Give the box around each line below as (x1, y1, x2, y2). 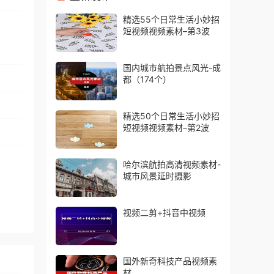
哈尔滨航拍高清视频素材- (123, 159, 221, 169)
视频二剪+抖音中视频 (123, 207, 206, 218)
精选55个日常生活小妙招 (123, 14, 220, 24)
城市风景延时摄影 (123, 171, 191, 181)
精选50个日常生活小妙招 (123, 111, 220, 121)
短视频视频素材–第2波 (123, 122, 209, 133)
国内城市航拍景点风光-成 (123, 62, 221, 73)
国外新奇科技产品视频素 (123, 256, 217, 266)
